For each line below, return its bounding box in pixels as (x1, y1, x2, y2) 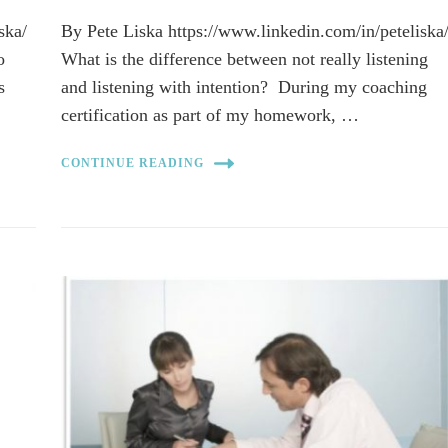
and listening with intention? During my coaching (61, 76, 428, 97)
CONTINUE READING (61, 156, 205, 171)
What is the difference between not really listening (61, 48, 429, 69)
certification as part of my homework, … (61, 104, 360, 125)
